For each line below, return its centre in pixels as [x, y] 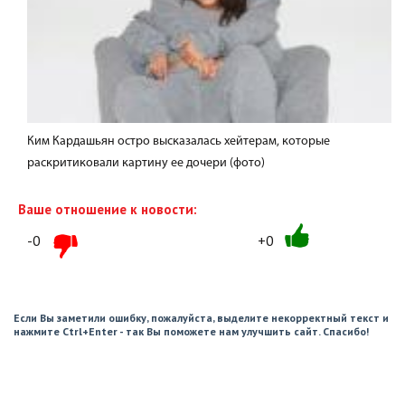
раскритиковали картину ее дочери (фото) [146, 164]
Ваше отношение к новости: [108, 210]
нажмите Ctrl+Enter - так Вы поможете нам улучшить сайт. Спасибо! [191, 332]
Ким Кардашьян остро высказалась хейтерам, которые [179, 142]
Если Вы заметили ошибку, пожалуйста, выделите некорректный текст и [201, 318]
